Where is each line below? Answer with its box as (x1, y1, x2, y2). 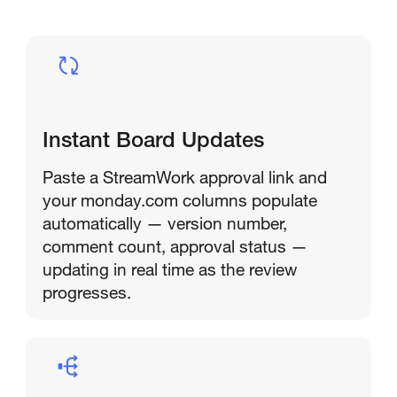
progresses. (42, 282, 131, 303)
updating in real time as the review (42, 259, 297, 280)
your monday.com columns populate (42, 190, 317, 211)
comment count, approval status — (42, 236, 307, 257)
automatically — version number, (42, 213, 287, 234)
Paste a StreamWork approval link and (42, 167, 327, 188)
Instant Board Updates (42, 131, 264, 153)
